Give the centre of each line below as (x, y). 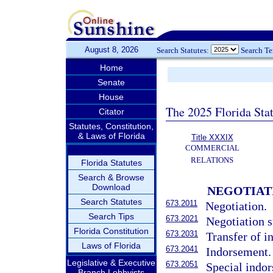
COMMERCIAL (212, 148)
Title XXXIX (212, 137)
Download (111, 187)
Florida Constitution (111, 231)
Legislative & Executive (111, 263)
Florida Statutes (111, 163)
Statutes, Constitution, (111, 126)
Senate (111, 82)
